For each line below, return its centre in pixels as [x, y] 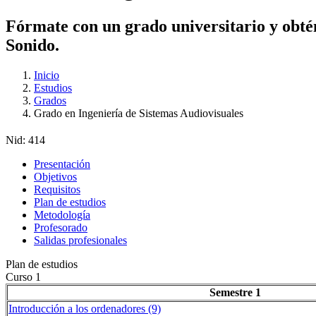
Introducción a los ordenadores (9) [85, 308]
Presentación [62, 164]
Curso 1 [23, 276]
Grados [50, 100]
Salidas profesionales [80, 240]
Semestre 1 [235, 292]
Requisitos [57, 189]
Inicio [47, 75]
